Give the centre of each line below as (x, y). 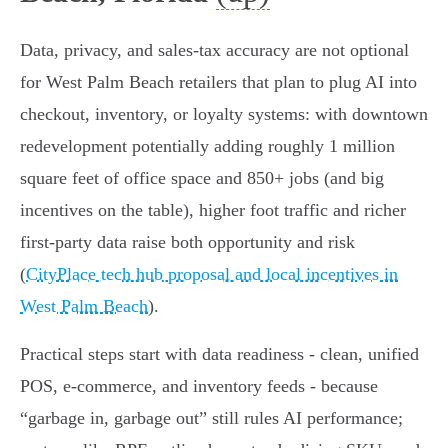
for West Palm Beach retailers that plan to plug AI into (218, 82)
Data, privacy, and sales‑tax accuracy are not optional (214, 50)
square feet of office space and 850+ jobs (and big (202, 178)
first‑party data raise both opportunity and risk (187, 242)
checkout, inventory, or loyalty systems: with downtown (224, 114)
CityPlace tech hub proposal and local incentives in (212, 274)
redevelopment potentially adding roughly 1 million (207, 146)
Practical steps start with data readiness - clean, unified (219, 354)
